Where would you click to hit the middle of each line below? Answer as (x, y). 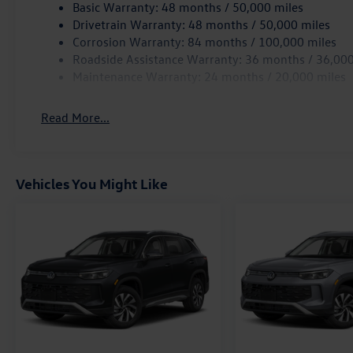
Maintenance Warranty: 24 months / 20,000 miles (210, 76)
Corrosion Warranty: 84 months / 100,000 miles (205, 41)
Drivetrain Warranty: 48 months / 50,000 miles (202, 24)
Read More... (76, 117)
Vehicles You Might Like (92, 183)
